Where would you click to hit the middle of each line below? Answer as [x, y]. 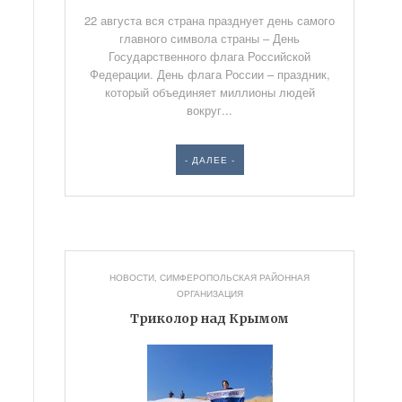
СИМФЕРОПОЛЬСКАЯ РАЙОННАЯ [235, 277]
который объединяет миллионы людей [210, 92]
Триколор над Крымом [210, 319]
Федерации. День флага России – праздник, [210, 74]
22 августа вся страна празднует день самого [210, 20]
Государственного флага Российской [210, 56]
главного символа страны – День [210, 38]
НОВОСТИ [132, 277]
